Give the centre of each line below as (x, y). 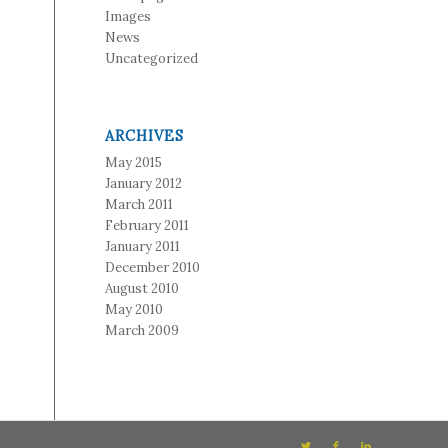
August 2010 (142, 288)
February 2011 (147, 225)
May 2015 (134, 162)
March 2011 (139, 204)
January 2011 (143, 246)
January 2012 (144, 183)
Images (128, 16)
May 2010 (134, 309)
